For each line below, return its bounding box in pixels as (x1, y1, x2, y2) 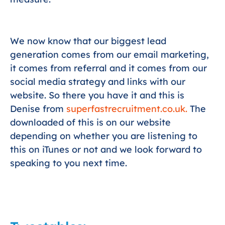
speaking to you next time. (10, 157, 127, 169)
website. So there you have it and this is (10, 89, 184, 101)
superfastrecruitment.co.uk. (66, 102, 190, 115)
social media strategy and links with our (10, 75, 185, 87)
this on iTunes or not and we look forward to (10, 143, 202, 155)
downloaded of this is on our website (10, 116, 171, 128)
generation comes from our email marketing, (10, 48, 209, 60)
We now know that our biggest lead (10, 35, 166, 47)
